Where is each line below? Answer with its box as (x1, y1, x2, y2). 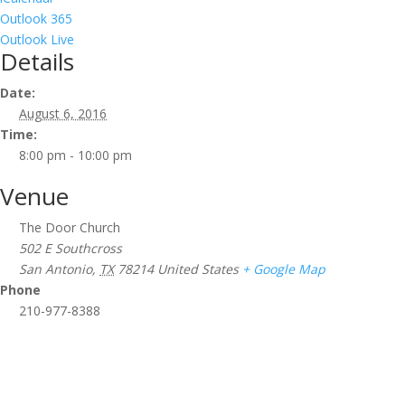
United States (157, 259, 239, 278)
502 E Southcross (19, 239, 122, 257)
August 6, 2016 (19, 104, 107, 122)
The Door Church (19, 218, 120, 236)
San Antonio (19, 259, 92, 278)
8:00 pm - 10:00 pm (19, 146, 132, 164)
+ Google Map (242, 259, 325, 278)
